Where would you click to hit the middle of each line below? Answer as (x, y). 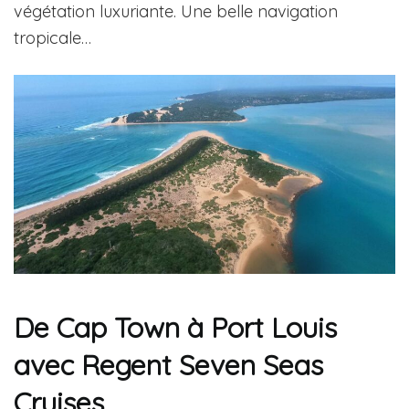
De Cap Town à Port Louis (175, 327)
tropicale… (52, 38)
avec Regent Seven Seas (168, 364)
